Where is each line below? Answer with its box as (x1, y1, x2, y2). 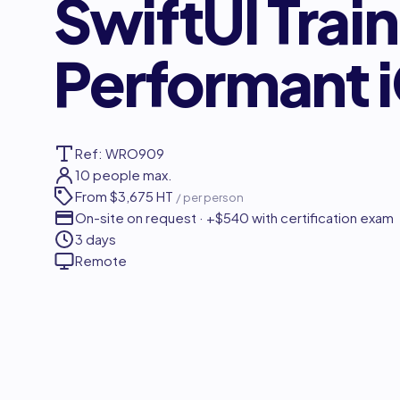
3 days (75, 230, 116, 247)
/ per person (176, 190, 244, 204)
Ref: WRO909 (75, 145, 164, 162)
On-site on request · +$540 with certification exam (75, 209, 394, 226)
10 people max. (75, 166, 172, 183)
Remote (75, 252, 127, 269)
